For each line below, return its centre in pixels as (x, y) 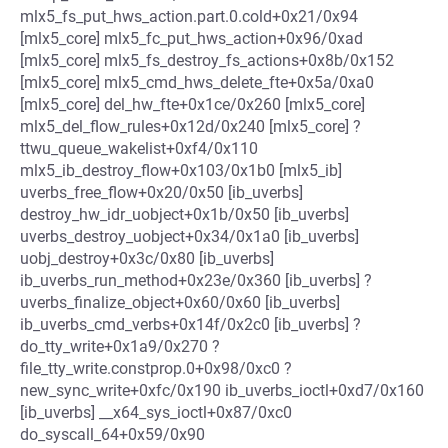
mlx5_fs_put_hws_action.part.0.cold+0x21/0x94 (189, 16)
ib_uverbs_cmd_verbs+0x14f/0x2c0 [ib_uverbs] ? (190, 324)
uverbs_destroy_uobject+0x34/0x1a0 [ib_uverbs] (189, 236)
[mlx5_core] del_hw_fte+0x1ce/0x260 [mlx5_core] (192, 104)
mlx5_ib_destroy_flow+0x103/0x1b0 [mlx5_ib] (181, 170)
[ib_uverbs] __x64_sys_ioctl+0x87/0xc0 (156, 412)
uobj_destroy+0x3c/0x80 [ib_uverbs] (147, 258)
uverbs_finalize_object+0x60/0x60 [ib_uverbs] (180, 302)
